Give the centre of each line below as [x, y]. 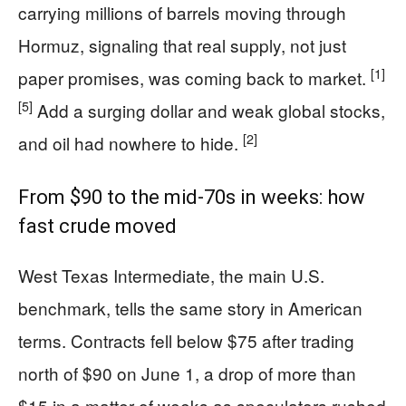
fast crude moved [97, 226]
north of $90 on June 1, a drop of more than [187, 373]
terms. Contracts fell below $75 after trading [186, 340]
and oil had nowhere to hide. [130, 143]
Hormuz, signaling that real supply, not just [182, 45]
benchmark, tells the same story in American [190, 308]
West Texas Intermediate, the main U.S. [171, 275]
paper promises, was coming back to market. [194, 77]
